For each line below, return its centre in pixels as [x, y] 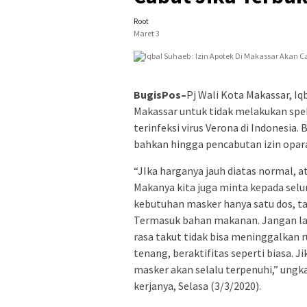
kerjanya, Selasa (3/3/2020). [197, 285]
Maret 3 [147, 33]
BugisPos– [160, 94]
